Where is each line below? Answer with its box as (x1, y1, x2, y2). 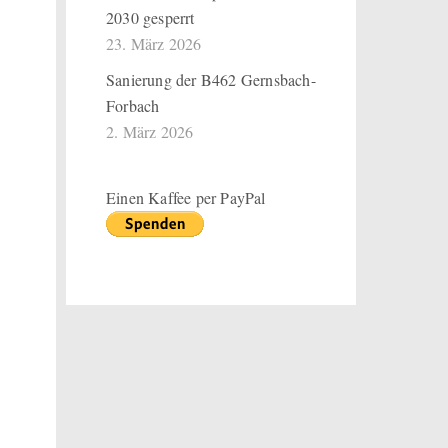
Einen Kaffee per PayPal (106, 187, 266, 208)
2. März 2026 (106, 121, 194, 142)
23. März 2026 (106, 33, 202, 54)
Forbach (106, 95, 160, 116)
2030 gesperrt (106, 7, 195, 28)
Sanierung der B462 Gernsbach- (106, 69, 316, 90)
